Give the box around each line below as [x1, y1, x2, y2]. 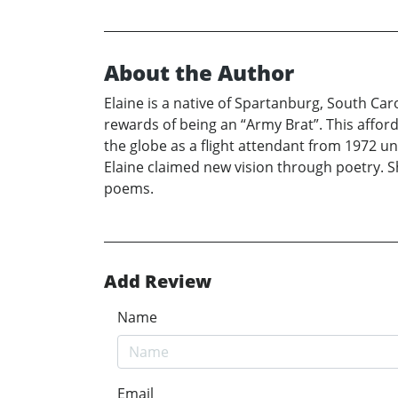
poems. [104, 178, 154, 198]
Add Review [104, 268, 211, 293]
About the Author [104, 57, 294, 87]
